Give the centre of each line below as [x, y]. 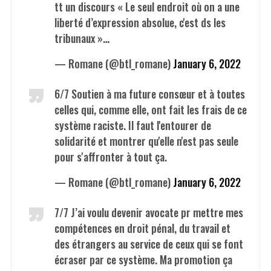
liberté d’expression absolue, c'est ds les [140, 22]
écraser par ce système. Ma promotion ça [143, 259]
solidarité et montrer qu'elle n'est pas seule [146, 141]
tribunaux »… [82, 38]
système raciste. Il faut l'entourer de [133, 125]
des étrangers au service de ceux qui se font [149, 243]
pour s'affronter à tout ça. [111, 156]
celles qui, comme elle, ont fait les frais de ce [151, 109]
